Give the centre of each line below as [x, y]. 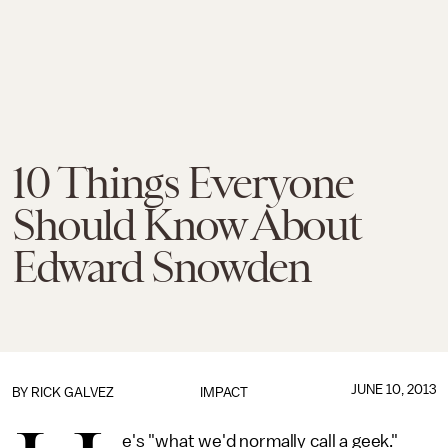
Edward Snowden [161, 267]
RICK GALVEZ [72, 392]
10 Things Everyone [182, 183]
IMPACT [223, 392]
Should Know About [186, 225]
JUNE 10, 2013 [393, 389]
